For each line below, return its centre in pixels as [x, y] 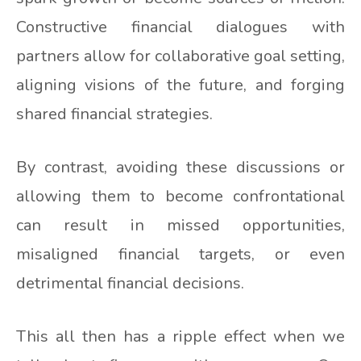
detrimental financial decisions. [130, 284]
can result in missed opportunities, [180, 226]
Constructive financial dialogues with [180, 27]
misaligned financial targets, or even [180, 255]
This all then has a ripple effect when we [180, 337]
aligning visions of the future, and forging [180, 85]
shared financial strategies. [114, 114]
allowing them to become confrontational [180, 197]
